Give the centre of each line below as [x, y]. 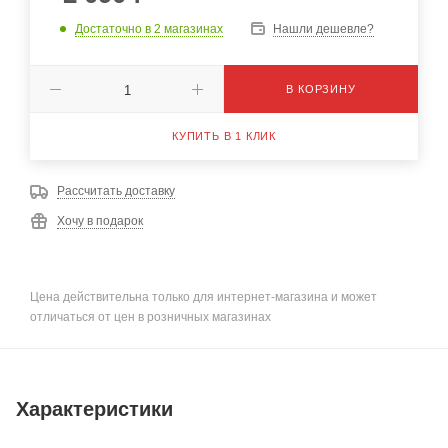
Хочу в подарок [100, 221]
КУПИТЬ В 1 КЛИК [224, 136]
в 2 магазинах [184, 28]
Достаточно [110, 28]
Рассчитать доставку [116, 191]
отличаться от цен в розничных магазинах [150, 316]
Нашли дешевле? [323, 29]
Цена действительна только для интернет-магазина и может [203, 296]
